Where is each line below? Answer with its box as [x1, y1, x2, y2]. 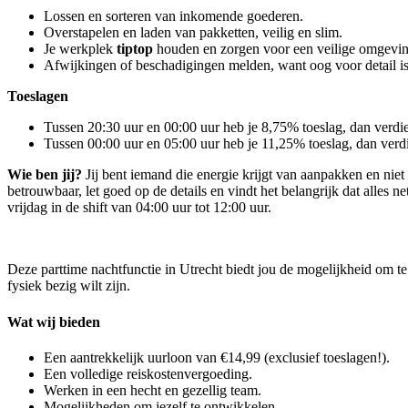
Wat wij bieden [7, 313, 100, 330]
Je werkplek [44, 41, 117, 57]
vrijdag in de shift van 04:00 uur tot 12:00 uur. [7, 199, 271, 216]
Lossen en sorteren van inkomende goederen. [44, 8, 303, 25]
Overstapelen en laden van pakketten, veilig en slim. [44, 25, 342, 41]
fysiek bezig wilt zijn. [7, 278, 130, 294]
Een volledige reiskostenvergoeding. [44, 365, 252, 382]
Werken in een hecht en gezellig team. [44, 382, 261, 398]
